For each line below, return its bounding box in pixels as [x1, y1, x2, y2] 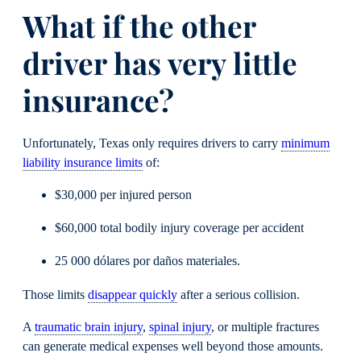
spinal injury [149, 319, 211, 334]
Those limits [23, 287, 88, 302]
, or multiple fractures [211, 319, 319, 334]
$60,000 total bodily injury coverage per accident [55, 221, 304, 236]
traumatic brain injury [35, 319, 143, 334]
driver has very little [23, 43, 297, 83]
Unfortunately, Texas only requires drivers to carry [23, 135, 281, 151]
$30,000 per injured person [55, 187, 192, 202]
